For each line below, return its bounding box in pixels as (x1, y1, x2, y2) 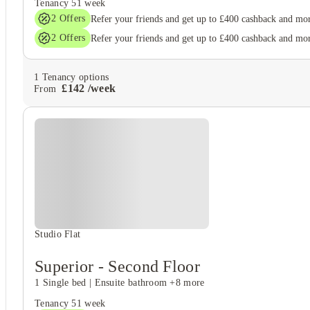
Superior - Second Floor (35, 257, 200, 275)
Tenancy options (39, 71, 109, 82)
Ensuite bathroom (94, 277, 167, 288)
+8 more (170, 277, 205, 288)
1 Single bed (35, 277, 86, 288)
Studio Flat (35, 229, 81, 239)
